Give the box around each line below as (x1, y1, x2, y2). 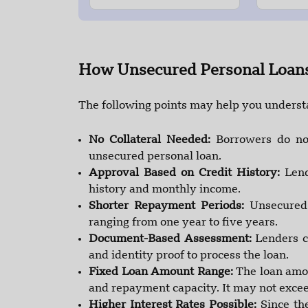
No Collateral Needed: (89, 135, 216, 146)
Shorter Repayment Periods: (89, 201, 250, 212)
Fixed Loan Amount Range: (89, 267, 236, 278)
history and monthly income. (89, 184, 241, 196)
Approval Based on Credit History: (89, 168, 285, 179)
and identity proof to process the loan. (89, 250, 289, 262)
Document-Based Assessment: (89, 234, 256, 245)
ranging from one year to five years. (89, 217, 278, 229)
